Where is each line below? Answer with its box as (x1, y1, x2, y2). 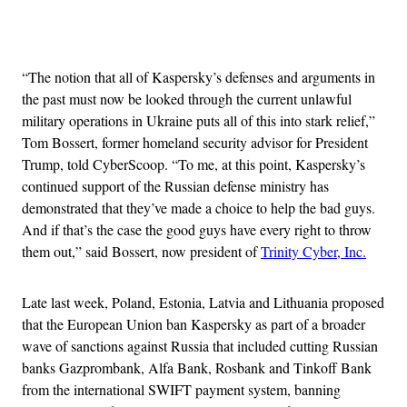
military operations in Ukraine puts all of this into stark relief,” (22, 111, 375, 131)
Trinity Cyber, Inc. (261, 242, 366, 262)
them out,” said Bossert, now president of (22, 242, 257, 262)
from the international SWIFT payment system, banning (22, 380, 341, 400)
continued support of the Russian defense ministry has (22, 176, 329, 196)
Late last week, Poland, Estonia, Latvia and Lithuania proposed (22, 293, 384, 313)
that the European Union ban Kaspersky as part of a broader (22, 314, 365, 334)
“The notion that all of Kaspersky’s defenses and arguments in (22, 67, 375, 87)
